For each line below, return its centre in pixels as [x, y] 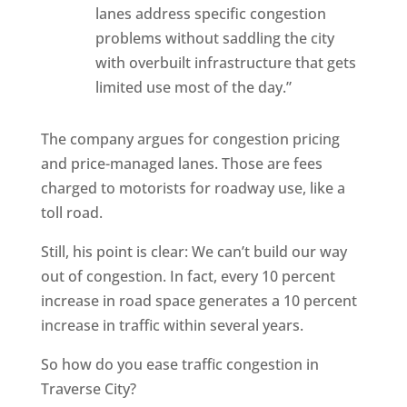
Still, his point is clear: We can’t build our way [194, 252]
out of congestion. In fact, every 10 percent [188, 276]
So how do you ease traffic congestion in [179, 364]
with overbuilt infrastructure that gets [225, 63]
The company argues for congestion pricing [190, 139]
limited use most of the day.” [193, 87]
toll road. [71, 213]
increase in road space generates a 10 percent [199, 301]
